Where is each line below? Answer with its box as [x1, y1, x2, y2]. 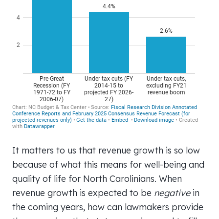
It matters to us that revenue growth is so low [12, 145, 200, 155]
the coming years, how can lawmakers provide [12, 201, 203, 212]
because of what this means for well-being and [12, 159, 204, 170]
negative [154, 187, 193, 198]
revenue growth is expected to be [12, 187, 154, 198]
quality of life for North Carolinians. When [12, 173, 182, 184]
